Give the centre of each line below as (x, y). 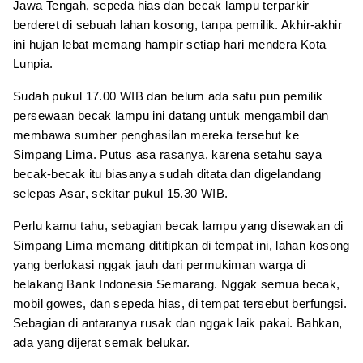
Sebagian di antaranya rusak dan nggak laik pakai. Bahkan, (178, 322)
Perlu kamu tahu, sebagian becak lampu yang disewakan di (178, 225)
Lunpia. (33, 63)
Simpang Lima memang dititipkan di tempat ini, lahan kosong (181, 245)
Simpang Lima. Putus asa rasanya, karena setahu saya (168, 154)
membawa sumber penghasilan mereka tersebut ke (156, 135)
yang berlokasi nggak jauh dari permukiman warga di (160, 264)
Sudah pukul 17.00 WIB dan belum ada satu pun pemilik (168, 96)
